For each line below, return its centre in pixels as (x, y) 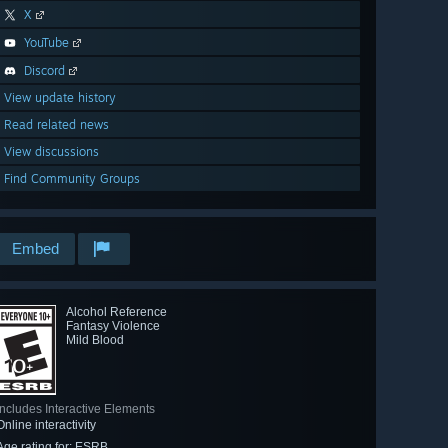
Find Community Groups (72, 179)
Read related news (56, 125)
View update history (60, 98)
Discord (44, 71)
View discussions (51, 152)
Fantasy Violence (113, 326)
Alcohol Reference (116, 312)
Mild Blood (95, 340)
